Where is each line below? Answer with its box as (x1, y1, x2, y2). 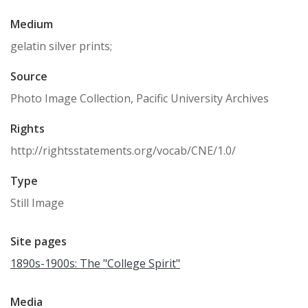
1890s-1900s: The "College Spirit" (10, 255, 180, 271)
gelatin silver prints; (10, 38, 112, 54)
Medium (10, 16, 53, 32)
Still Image (10, 195, 64, 210)
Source (10, 68, 47, 84)
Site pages (10, 233, 67, 249)
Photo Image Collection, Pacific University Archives (10, 90, 269, 106)
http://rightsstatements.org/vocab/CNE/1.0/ (10, 142, 236, 158)
